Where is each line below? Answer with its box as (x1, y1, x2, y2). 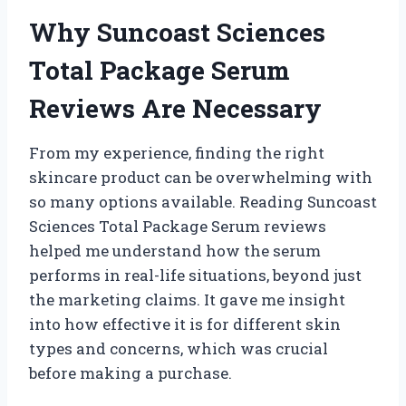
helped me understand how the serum (29, 239, 321, 261)
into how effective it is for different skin (29, 313, 341, 334)
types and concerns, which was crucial (29, 337, 328, 359)
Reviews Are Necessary (29, 91, 322, 125)
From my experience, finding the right (29, 141, 324, 163)
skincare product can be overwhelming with (29, 166, 372, 188)
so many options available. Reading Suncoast (29, 190, 377, 212)
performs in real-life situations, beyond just (29, 264, 362, 285)
